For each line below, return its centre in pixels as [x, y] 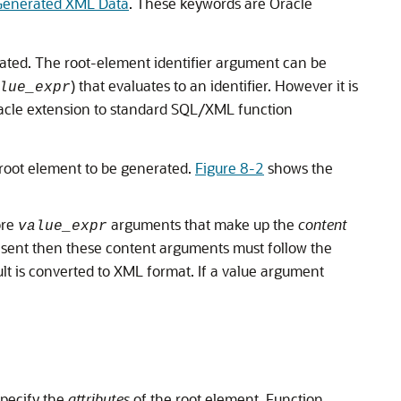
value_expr [63, 226]
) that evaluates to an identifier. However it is [214, 85]
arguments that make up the [203, 224]
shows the [299, 167]
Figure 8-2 [230, 167]
